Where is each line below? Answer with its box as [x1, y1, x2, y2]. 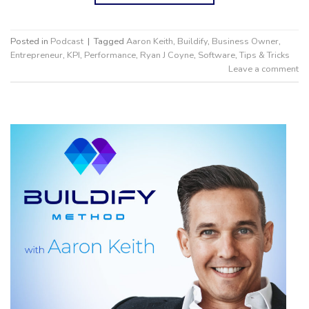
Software [198, 48, 235, 61]
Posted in [10, 34, 50, 48]
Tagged [94, 34, 126, 48]
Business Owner [212, 34, 279, 48]
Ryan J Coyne [140, 48, 194, 61]
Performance [84, 48, 136, 61]
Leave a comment [228, 62, 299, 75]
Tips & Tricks [239, 48, 290, 61]
